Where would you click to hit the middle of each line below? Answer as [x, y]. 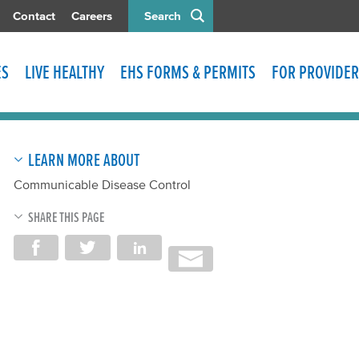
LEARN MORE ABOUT [84, 159]
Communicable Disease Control [102, 184]
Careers [92, 16]
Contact [34, 16]
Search [163, 16]
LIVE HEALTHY [65, 72]
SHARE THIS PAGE [66, 217]
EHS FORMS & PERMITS [188, 72]
